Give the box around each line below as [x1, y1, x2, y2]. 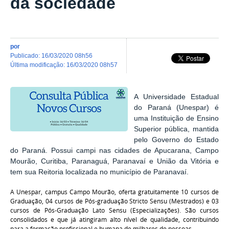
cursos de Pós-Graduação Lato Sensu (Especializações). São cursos [10, 206, 219, 215]
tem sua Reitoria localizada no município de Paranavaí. [10, 168, 189, 176]
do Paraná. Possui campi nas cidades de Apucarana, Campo [10, 146, 219, 154]
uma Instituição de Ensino [134, 114, 219, 122]
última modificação [15, 61, 63, 68]
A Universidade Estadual [134, 93, 219, 101]
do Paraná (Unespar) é [134, 103, 219, 111]
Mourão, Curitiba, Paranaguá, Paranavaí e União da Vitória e [10, 157, 219, 165]
